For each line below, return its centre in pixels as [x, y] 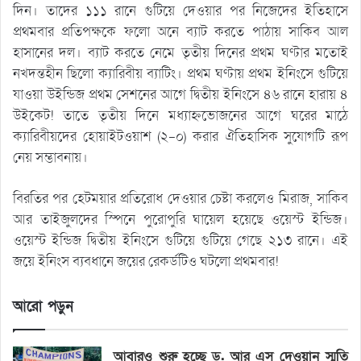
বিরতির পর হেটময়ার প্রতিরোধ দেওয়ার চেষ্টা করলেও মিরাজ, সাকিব [180, 198]
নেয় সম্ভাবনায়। [50, 157]
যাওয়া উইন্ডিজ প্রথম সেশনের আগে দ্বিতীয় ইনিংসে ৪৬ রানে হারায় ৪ [180, 94]
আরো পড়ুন [43, 306]
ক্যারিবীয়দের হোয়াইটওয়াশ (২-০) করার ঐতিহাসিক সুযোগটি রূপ [180, 136]
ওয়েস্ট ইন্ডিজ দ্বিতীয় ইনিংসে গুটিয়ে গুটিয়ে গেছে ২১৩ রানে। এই [180, 240]
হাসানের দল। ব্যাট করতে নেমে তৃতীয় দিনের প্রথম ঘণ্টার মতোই [180, 52]
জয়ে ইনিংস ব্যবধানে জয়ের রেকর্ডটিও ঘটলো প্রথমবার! [146, 261]
